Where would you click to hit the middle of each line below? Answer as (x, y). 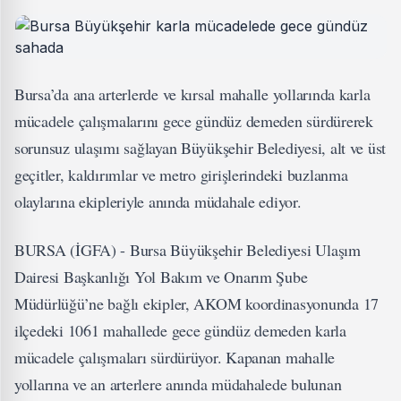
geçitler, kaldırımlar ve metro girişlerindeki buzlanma (181, 175)
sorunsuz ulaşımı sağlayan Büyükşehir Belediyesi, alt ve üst (200, 148)
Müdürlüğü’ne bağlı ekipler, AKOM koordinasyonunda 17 (196, 303)
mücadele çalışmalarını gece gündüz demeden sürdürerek (194, 121)
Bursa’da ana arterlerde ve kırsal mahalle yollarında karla (192, 94)
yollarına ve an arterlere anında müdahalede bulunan (178, 384)
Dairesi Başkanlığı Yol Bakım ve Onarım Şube (161, 277)
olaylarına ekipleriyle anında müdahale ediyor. (158, 201)
